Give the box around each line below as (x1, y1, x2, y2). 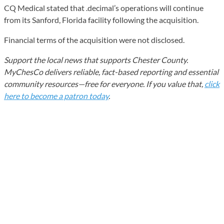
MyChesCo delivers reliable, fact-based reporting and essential (4, 66, 218, 76)
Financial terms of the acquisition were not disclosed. (4, 34, 184, 44)
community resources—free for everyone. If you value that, (4, 78, 204, 88)
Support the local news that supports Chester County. (4, 54, 188, 64)
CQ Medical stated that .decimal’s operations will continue (4, 2, 203, 12)
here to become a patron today (4, 90, 108, 100)
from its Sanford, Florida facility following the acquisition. (4, 14, 198, 24)
